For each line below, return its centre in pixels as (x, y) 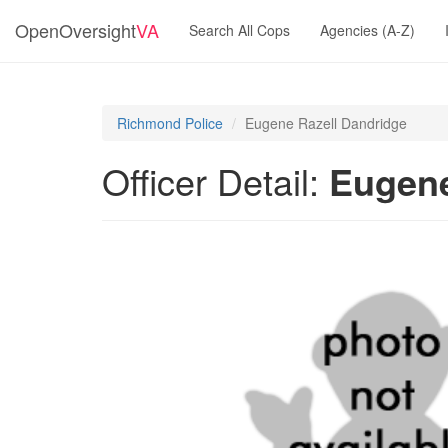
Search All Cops (239, 30)
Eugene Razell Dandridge (326, 123)
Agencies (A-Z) (367, 30)
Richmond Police (170, 123)
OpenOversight (75, 30)
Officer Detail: (215, 180)
